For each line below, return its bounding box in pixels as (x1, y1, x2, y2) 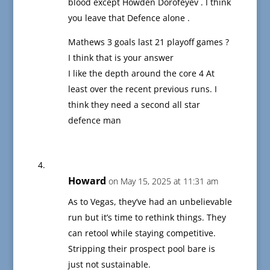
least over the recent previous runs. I (67, 83, 217, 95)
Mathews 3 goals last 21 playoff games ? (67, 36, 229, 48)
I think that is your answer (67, 52, 174, 64)
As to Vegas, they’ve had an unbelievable (67, 196, 232, 208)
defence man (67, 115, 121, 127)
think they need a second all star (67, 99, 200, 111)
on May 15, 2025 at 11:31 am (108, 175, 218, 187)
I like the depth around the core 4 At (67, 67, 215, 80)
